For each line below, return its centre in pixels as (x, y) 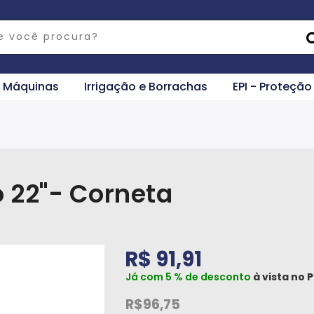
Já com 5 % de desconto (188, 277)
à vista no (279, 277)
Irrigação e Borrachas (146, 87)
